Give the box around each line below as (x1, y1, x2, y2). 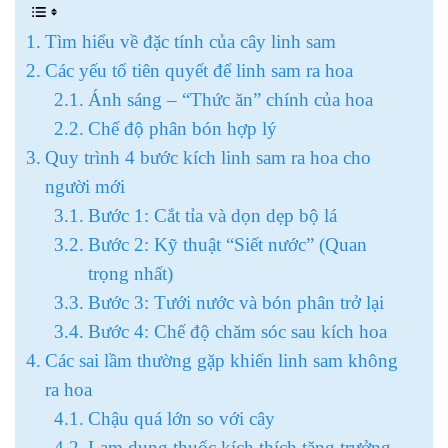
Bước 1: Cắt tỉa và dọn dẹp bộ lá (87, 205, 337, 226)
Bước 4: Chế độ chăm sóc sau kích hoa (87, 321, 387, 342)
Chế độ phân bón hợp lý (87, 118, 277, 139)
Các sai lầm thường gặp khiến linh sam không (44, 350, 398, 371)
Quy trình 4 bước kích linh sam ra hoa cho (44, 147, 371, 168)
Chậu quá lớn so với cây (87, 408, 275, 429)
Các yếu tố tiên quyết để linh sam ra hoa (44, 60, 353, 81)
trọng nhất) (87, 263, 173, 284)
